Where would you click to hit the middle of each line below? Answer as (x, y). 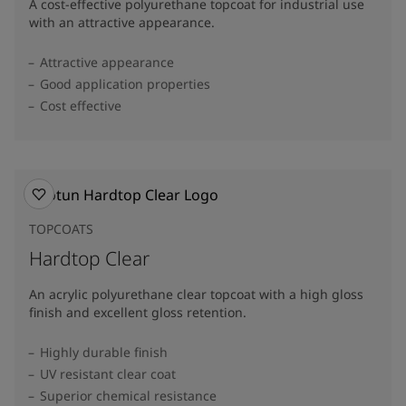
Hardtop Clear (89, 258)
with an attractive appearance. (122, 22)
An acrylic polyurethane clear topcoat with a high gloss (196, 294)
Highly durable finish (104, 352)
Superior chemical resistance (128, 395)
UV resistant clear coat (108, 373)
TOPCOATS (61, 228)
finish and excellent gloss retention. (138, 312)
